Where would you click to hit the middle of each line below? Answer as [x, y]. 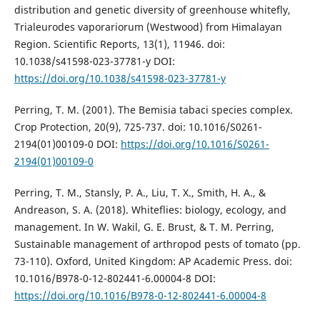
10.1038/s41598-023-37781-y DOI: [94, 61]
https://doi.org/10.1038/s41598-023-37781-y [120, 79]
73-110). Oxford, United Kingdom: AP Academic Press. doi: [153, 261]
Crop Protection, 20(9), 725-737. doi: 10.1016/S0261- [138, 127]
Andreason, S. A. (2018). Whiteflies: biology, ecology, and [150, 210]
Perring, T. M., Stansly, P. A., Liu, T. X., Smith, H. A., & [140, 193]
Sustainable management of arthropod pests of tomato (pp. [157, 244]
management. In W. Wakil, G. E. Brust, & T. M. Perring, [144, 227]
